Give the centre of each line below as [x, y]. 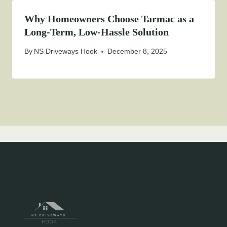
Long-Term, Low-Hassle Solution [97, 32]
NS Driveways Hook [66, 51]
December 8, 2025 [138, 51]
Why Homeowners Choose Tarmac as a [109, 18]
